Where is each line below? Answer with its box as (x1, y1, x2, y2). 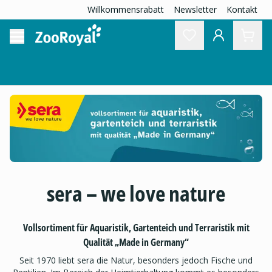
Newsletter (174, 4, 217, 15)
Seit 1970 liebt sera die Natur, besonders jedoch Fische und (19, 254, 253, 266)
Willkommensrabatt (87, 4, 164, 15)
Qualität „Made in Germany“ (83, 235, 189, 249)
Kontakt (226, 4, 257, 15)
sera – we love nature (47, 178, 225, 208)
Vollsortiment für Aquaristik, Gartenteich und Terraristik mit (22, 220, 250, 234)
